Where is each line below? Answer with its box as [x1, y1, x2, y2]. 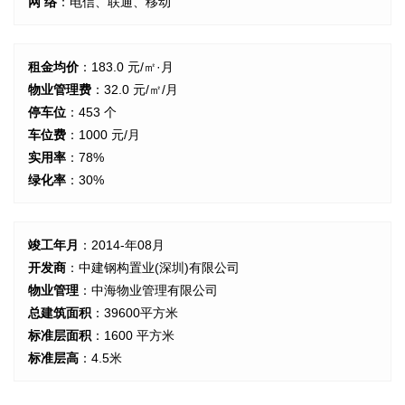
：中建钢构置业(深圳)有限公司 [66, 259, 240, 275]
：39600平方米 [91, 305, 178, 320]
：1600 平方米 [91, 327, 174, 343]
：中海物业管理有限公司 [79, 282, 218, 297]
